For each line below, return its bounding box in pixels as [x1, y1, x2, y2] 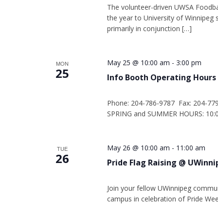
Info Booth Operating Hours [107, 72, 216, 83]
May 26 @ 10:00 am [107, 143, 170, 152]
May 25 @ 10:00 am [107, 58, 170, 67]
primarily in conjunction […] [107, 24, 192, 33]
